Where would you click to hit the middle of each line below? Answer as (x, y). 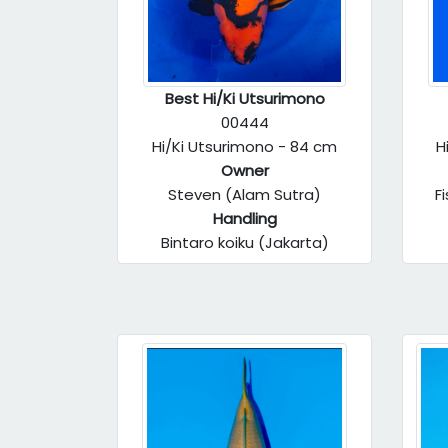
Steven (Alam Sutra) (244, 194)
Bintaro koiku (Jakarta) (244, 242)
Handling (244, 218)
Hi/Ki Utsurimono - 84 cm (244, 146)
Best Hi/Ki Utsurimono (244, 98)
